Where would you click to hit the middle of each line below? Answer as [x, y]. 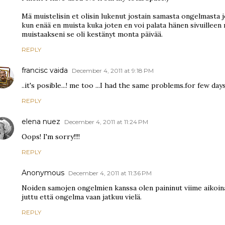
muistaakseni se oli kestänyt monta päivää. [92, 34]
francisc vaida [45, 70]
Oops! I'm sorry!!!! [51, 137]
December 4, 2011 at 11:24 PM [106, 122]
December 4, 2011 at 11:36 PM [110, 173]
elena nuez [41, 122]
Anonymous [43, 173]
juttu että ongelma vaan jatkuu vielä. [82, 197]
